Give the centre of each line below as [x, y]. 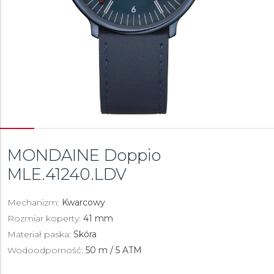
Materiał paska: [40, 234]
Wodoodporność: [46, 250]
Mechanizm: [35, 202]
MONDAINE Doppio [84, 155]
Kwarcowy [83, 202]
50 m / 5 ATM [114, 250]
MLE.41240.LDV [67, 174]
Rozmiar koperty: [45, 218]
